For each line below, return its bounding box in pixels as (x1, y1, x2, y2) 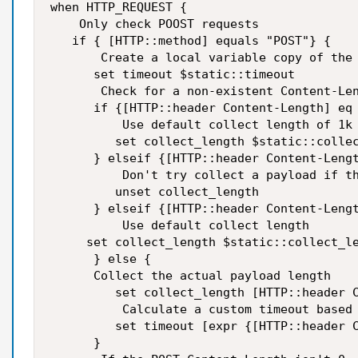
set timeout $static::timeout (50, 67, 295, 82)
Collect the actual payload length (50, 268, 331, 283)
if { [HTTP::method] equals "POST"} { (50, 34, 331, 48)
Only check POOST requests (50, 17, 259, 31)
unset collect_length (50, 185, 259, 199)
